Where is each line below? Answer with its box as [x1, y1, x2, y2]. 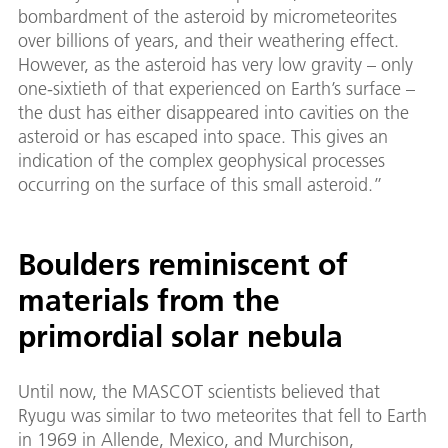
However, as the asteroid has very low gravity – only [18, 53, 413, 77]
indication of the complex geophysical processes [18, 149, 385, 173]
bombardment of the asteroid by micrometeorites [18, 5, 397, 29]
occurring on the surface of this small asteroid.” [18, 173, 383, 197]
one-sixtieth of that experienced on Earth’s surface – [18, 77, 415, 101]
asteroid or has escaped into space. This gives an [18, 125, 388, 149]
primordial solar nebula [18, 318, 343, 356]
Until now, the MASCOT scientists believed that [18, 380, 380, 404]
